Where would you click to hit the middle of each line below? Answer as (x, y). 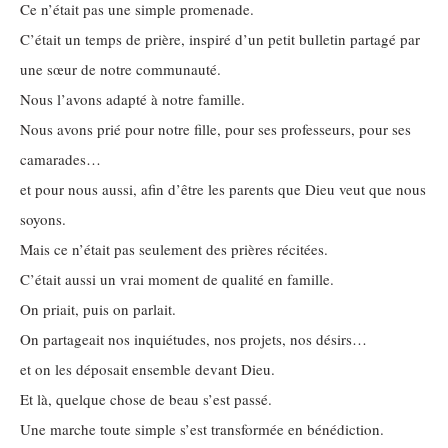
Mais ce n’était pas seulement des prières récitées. (174, 249)
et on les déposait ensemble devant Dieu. (147, 369)
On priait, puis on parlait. (98, 309)
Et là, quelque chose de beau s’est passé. (146, 399)
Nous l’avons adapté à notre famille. (132, 99)
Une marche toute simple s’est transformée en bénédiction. (202, 429)
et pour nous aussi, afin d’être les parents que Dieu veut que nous (223, 189)
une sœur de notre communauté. (120, 69)
